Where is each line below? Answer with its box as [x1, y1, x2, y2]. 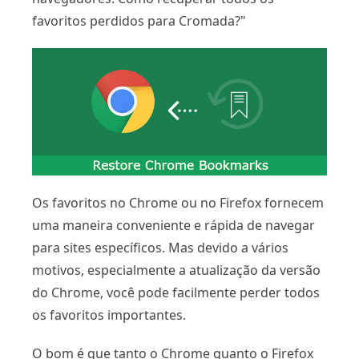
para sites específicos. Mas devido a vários [32, 238, 288, 256]
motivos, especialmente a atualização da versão [32, 260, 321, 279]
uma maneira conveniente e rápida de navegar [32, 216, 315, 234]
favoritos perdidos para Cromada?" [32, 12, 246, 30]
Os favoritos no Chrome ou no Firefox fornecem [32, 193, 324, 212]
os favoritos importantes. [32, 305, 186, 324]
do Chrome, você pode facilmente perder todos [32, 283, 320, 301]
